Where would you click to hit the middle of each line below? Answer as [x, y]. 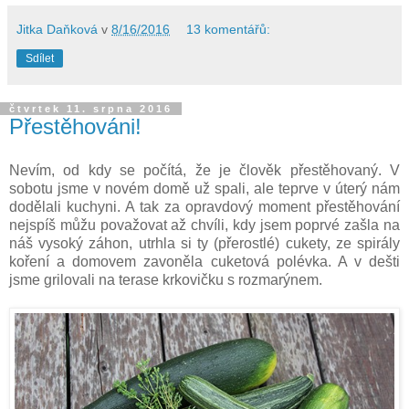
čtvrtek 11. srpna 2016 [91, 109]
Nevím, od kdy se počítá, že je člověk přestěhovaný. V [204, 170]
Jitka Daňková [57, 29]
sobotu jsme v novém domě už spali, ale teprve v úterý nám [204, 188]
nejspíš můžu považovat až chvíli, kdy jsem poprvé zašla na [204, 225]
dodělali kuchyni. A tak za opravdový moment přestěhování [204, 206]
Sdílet [40, 58]
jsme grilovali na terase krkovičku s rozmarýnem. [166, 279]
